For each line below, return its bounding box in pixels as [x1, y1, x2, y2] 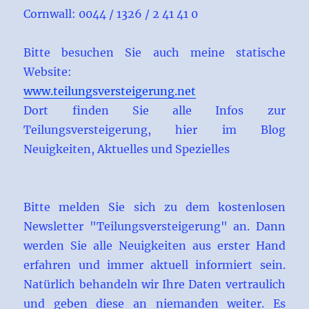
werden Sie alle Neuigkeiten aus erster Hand [23, 239, 286, 253]
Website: [23, 65, 72, 79]
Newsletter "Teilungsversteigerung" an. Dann [23, 219, 286, 234]
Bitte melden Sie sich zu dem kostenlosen [23, 200, 286, 215]
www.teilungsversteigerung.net [23, 84, 197, 99]
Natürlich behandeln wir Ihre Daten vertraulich [23, 277, 286, 292]
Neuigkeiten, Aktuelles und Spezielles [23, 142, 230, 157]
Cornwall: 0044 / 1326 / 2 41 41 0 [23, 7, 199, 21]
